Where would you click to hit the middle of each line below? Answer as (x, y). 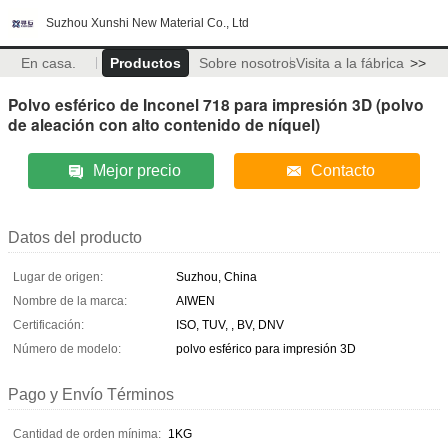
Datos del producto (75, 237)
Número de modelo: (67, 348)
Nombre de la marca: (70, 300)
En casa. (48, 63)
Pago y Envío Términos (91, 394)
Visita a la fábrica (349, 63)
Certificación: (48, 324)
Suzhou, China (216, 276)
